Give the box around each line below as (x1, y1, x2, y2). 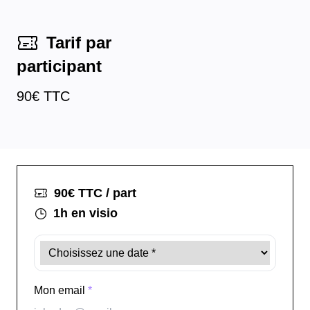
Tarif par (46, 33, 111, 52)
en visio (68, 206, 118, 221)
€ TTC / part (68, 186, 136, 201)
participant (17, 56, 102, 75)
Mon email (34, 284, 88, 296)
